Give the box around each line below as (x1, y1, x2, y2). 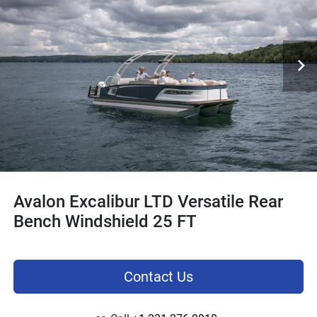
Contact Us (124, 267, 193, 285)
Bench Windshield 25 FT (13, 211, 197, 231)
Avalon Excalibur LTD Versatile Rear (13, 191, 283, 212)
